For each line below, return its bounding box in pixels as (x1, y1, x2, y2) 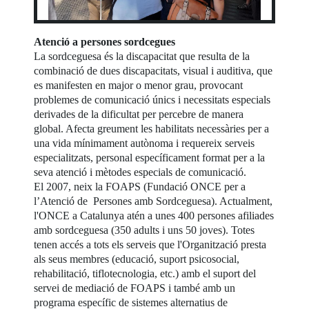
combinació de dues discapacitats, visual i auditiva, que (34, 64, 273, 77)
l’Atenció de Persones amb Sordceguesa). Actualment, (34, 195, 273, 207)
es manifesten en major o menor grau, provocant (34, 79, 243, 91)
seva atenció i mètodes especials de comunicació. (34, 166, 247, 178)
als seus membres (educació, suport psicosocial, (34, 252, 240, 265)
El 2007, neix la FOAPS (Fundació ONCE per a (34, 180, 246, 192)
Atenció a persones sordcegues (34, 35, 176, 48)
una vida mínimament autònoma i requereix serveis (34, 137, 255, 149)
